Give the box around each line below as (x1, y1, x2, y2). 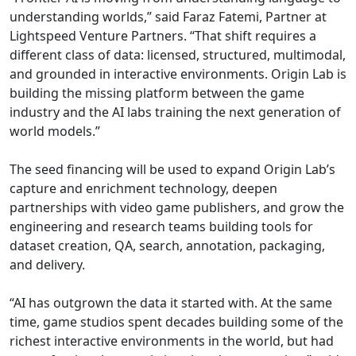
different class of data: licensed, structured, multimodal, (10, 45, 346, 64)
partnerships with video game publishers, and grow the (10, 198, 344, 216)
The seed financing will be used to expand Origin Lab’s (10, 160, 335, 178)
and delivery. (10, 255, 85, 273)
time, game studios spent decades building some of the (10, 312, 343, 331)
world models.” (10, 122, 100, 140)
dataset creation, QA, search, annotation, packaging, (10, 236, 325, 254)
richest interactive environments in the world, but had (10, 331, 334, 350)
